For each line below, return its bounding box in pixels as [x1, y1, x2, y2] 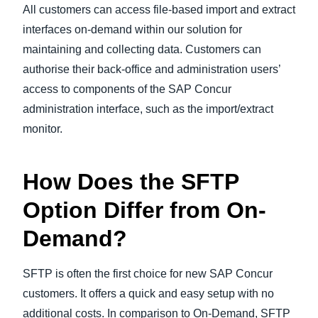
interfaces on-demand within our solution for [23, 23, 242, 35]
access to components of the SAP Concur [23, 83, 231, 95]
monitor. [23, 123, 62, 135]
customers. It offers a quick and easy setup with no [23, 287, 274, 300]
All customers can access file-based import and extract [23, 4, 295, 16]
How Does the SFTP [23, 169, 238, 194]
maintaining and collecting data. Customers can [23, 43, 261, 55]
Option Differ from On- [23, 197, 266, 223]
